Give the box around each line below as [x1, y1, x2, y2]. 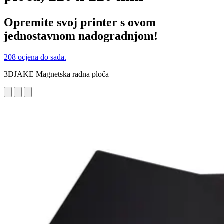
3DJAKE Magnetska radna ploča [4, 69, 109, 78]
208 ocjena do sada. [4, 52, 66, 61]
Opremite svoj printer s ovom [4, 15, 156, 29]
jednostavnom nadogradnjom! [4, 29, 158, 42]
